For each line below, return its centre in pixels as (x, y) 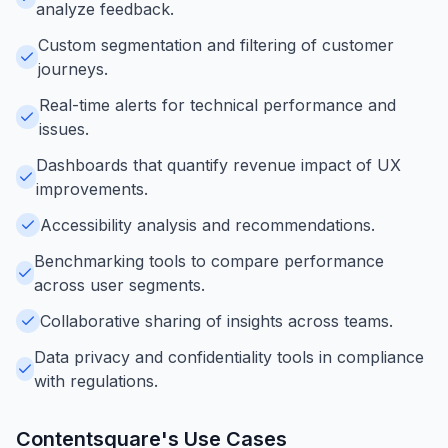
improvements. (91, 188)
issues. (63, 128)
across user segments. (120, 284)
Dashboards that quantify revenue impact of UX (218, 164)
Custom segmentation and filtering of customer (215, 44)
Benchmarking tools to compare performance (209, 260)
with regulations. (96, 380)
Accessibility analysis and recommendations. (207, 224)
